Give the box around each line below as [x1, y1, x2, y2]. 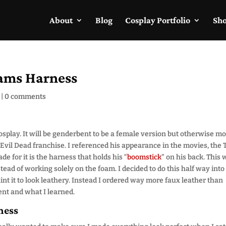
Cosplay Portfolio [125, 15, 190, 25]
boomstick [127, 153, 162, 161]
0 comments [5, 92, 46, 101]
